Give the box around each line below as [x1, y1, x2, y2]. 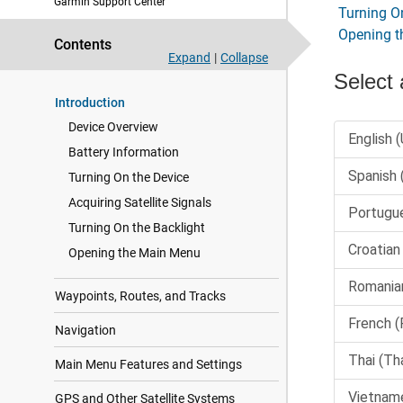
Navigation [55, 323, 116, 337]
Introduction [55, 95, 125, 110]
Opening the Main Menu [68, 246, 201, 260]
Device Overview [68, 120, 158, 134]
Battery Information [68, 145, 179, 159]
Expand [168, 50, 210, 65]
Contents [54, 36, 112, 53]
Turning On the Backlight [68, 220, 205, 235]
